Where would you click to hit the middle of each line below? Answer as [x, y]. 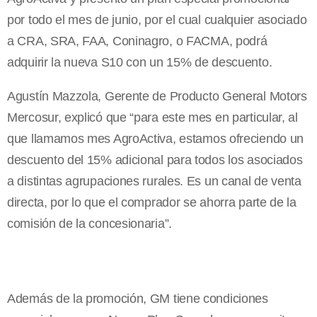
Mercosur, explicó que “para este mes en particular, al [152, 117]
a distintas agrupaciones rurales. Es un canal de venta [154, 181]
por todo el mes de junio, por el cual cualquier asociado [157, 19]
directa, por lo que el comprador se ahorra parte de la [152, 202]
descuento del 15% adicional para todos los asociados [155, 160]
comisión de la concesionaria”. [90, 223]
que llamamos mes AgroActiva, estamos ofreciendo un [156, 138]
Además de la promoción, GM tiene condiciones [138, 298]
